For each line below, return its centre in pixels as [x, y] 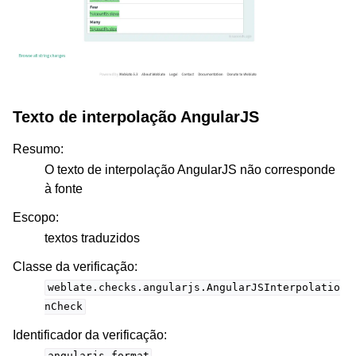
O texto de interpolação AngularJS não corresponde [190, 169]
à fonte [64, 188]
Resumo [37, 149]
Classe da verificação [74, 266]
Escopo [34, 217]
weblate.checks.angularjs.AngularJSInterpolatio [193, 288]
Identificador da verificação [88, 335]
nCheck [64, 307]
